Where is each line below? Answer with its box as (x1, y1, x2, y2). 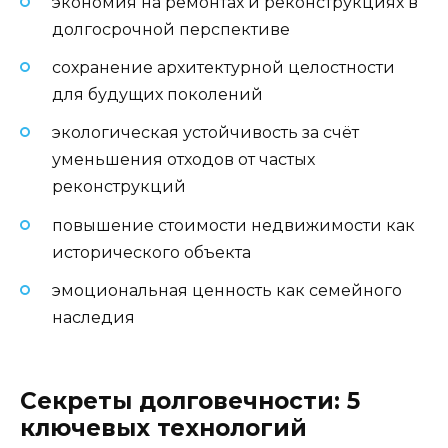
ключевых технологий (20, 413, 307, 442)
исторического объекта (52, 242, 251, 262)
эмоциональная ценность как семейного (52, 280, 402, 300)
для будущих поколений (52, 85, 263, 105)
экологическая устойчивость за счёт (52, 123, 359, 143)
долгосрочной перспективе (52, 19, 290, 39)
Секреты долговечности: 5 (20, 386, 360, 415)
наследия (52, 307, 135, 327)
